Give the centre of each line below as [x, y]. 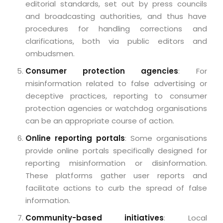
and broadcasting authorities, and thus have [116, 16]
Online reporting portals [75, 138]
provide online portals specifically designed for [116, 150]
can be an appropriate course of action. [100, 120]
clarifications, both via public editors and [116, 41]
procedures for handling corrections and [116, 28]
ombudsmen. [50, 53]
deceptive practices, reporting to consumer [116, 96]
